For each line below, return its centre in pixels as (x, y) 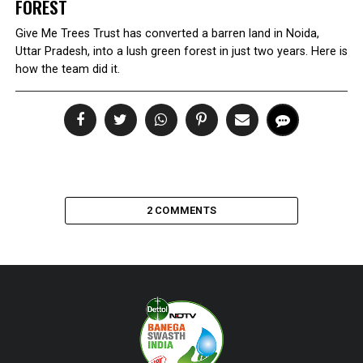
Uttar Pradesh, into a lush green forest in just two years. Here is (181, 51)
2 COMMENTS (181, 210)
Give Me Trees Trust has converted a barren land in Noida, (167, 34)
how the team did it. (67, 69)
